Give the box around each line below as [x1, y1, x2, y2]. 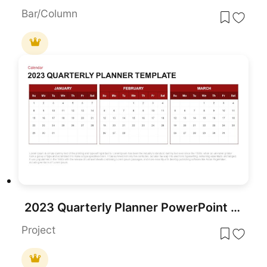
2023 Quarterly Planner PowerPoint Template [231, 200, 241, 215]
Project [21, 223, 56, 237]
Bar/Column [21, 7, 78, 20]
